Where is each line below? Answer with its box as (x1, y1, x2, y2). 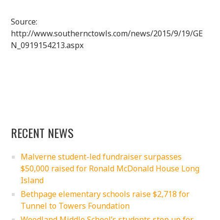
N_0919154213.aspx (11, 39, 84, 51)
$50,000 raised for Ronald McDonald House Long (21, 163, 200, 174)
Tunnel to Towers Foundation (21, 200, 130, 211)
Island (21, 174, 44, 186)
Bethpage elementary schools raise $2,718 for (21, 188, 190, 199)
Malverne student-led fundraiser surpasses (21, 151, 182, 162)
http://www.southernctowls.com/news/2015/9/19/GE (11, 27, 203, 39)
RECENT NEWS (11, 123, 74, 141)
